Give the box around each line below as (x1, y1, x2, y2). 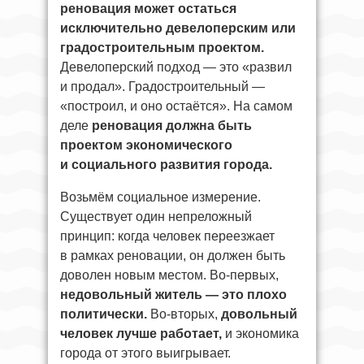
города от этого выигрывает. (60, 345, 231, 360)
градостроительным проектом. (60, 40, 264, 54)
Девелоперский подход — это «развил (60, 59, 292, 74)
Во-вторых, (147, 306, 221, 321)
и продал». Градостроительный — (60, 79, 265, 93)
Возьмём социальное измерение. (60, 189, 261, 204)
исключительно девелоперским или (60, 20, 296, 35)
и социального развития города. (60, 157, 272, 171)
